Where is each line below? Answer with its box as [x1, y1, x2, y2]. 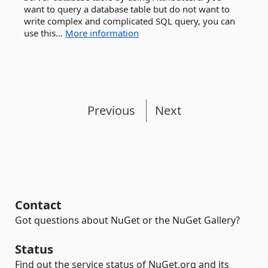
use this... [24, 27, 65, 39]
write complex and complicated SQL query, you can [24, 15, 235, 27]
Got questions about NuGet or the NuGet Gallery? [15, 214, 240, 227]
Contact [15, 197, 62, 213]
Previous [87, 102, 135, 118]
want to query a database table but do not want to [24, 3, 230, 15]
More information [65, 27, 139, 39]
